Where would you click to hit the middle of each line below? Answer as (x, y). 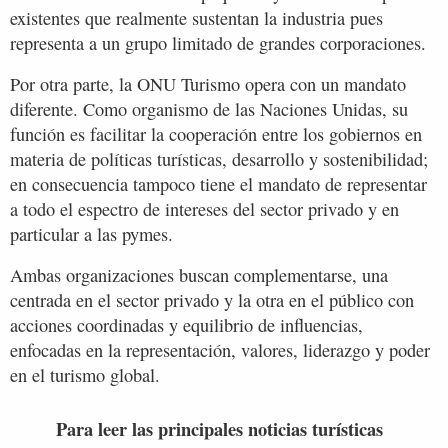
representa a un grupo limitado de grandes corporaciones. (218, 42)
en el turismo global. (85, 374)
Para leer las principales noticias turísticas (219, 428)
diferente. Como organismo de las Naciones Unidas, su (209, 108)
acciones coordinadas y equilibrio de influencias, (186, 324)
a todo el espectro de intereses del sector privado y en (204, 208)
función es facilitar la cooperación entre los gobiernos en (216, 133)
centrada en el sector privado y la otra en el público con (212, 299)
